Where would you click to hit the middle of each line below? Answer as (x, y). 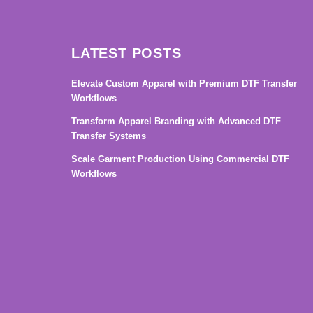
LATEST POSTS (126, 53)
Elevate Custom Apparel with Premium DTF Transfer (184, 83)
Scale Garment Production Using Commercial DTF (180, 159)
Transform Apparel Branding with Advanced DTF (176, 121)
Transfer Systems (109, 136)
